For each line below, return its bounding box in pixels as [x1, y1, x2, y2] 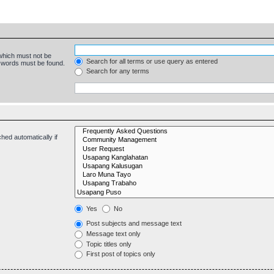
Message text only [84, 229, 141, 237]
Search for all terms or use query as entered [84, 57, 218, 65]
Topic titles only [84, 240, 132, 248]
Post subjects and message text [84, 220, 182, 228]
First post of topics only [84, 250, 156, 258]
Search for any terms [84, 67, 150, 75]
